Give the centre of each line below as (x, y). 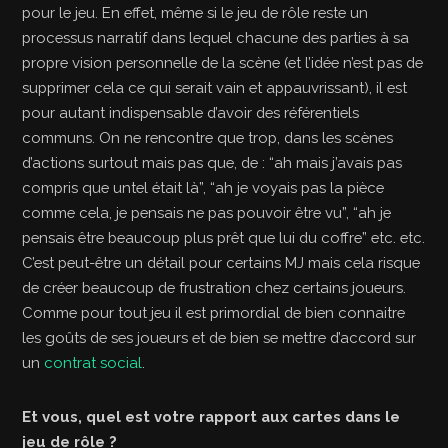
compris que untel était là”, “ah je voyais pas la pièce (203, 187)
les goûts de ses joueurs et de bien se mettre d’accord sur (219, 337)
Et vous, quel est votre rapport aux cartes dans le (211, 416)
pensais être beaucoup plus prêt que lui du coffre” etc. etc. (224, 237)
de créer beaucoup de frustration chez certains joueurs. (214, 287)
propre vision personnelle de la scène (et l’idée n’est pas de (223, 62)
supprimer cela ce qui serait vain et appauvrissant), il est (215, 87)
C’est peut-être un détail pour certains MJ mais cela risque (221, 262)
